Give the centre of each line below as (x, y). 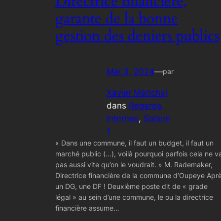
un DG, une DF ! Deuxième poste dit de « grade (131, 186)
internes (123, 119)
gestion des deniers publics (137, 36)
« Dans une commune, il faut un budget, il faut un (134, 143)
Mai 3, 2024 (130, 72)
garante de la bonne (117, 19)
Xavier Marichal (137, 93)
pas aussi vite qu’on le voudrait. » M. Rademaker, (134, 165)
